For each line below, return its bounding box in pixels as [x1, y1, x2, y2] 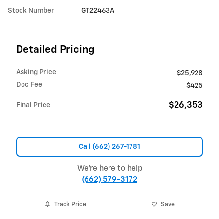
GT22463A [81, 7, 115, 14]
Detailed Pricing [16, 44, 95, 55]
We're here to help [77, 165, 142, 173]
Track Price [54, 201, 87, 208]
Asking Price [16, 68, 56, 76]
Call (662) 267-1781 [79, 143, 140, 150]
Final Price [16, 101, 50, 109]
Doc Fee [16, 81, 42, 88]
